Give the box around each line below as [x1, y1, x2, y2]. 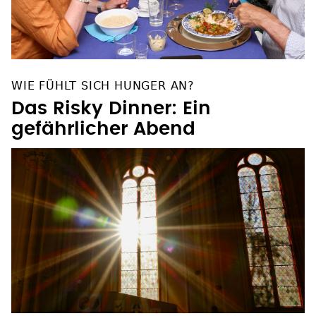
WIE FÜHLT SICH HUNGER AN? [11, 78, 195, 92]
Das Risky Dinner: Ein [11, 99, 211, 118]
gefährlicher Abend [11, 119, 195, 138]
